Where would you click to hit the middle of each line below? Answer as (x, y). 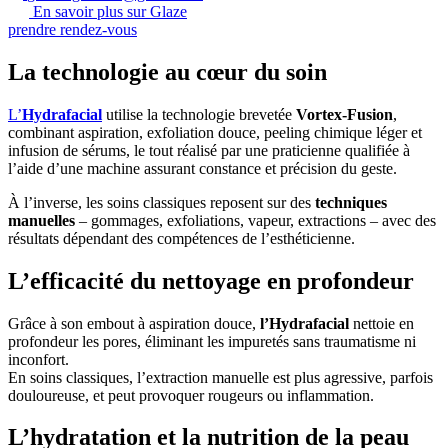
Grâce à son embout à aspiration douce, (134, 323)
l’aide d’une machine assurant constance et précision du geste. (202, 168)
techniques (351, 202)
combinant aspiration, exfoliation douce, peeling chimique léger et (215, 132)
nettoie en (381, 323)
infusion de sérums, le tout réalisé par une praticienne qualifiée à (209, 150)
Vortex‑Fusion (344, 114)
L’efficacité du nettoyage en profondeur (211, 280)
